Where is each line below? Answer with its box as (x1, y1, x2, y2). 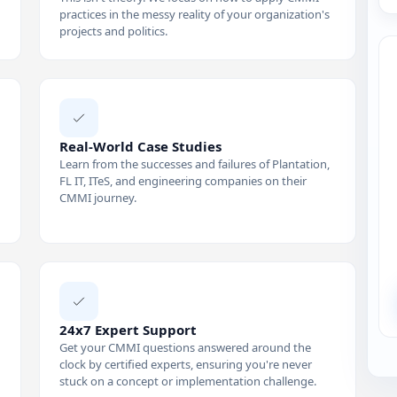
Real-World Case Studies (59, 136, 222, 155)
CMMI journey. (59, 189, 136, 206)
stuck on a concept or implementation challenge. (59, 372, 316, 389)
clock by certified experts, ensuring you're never (59, 355, 312, 372)
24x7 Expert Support (59, 320, 197, 339)
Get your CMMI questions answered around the (59, 339, 311, 355)
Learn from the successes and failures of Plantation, (59, 155, 330, 172)
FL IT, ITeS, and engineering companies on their (59, 172, 307, 189)
